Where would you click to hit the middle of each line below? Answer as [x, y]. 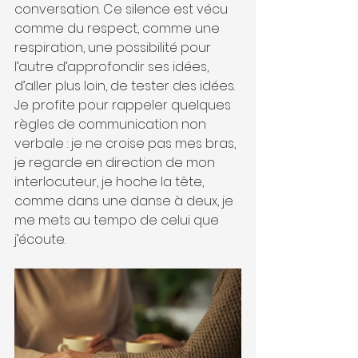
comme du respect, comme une [119, 28]
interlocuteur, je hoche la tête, [111, 182]
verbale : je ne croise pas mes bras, [127, 143]
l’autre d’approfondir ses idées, [113, 67]
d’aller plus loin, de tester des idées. [125, 86]
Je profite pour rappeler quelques [124, 105]
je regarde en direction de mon [116, 163]
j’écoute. [40, 239]
